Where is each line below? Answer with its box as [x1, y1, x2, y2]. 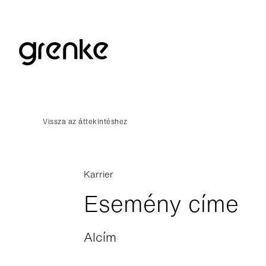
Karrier [84, 167, 114, 180]
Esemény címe [84, 187, 239, 220]
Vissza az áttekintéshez [43, 116, 128, 126]
